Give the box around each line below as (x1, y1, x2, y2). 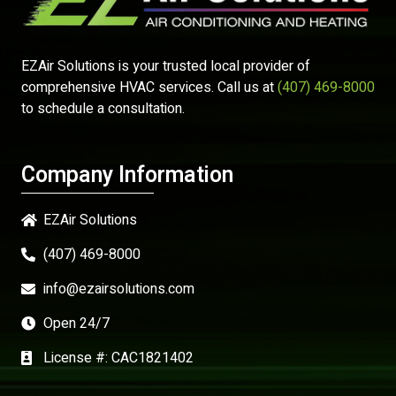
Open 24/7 (43, 313, 110, 335)
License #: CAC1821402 (43, 347, 194, 369)
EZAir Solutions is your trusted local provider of (21, 56, 310, 78)
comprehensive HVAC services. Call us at (21, 77, 278, 99)
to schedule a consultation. (21, 98, 185, 120)
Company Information (21, 159, 233, 193)
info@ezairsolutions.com (43, 278, 194, 301)
